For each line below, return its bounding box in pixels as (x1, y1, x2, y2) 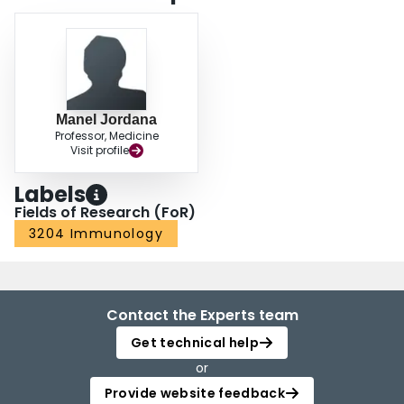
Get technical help (130, 334, 260, 353)
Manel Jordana (56, 112, 157, 128)
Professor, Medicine (54, 128, 159, 144)
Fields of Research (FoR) (14, 202, 196, 224)
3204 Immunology (29, 225, 163, 243)
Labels (14, 179, 86, 210)
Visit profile (69, 142, 129, 159)
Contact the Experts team (106, 305, 298, 326)
